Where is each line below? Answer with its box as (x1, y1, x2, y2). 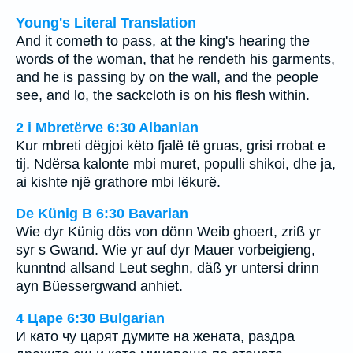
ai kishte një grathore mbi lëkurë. (16, 173, 221, 190)
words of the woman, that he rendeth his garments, (16, 51, 335, 67)
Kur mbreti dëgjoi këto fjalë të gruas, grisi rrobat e (16, 137, 325, 154)
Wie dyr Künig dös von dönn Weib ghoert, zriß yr (16, 224, 321, 240)
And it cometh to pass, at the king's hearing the (16, 33, 310, 49)
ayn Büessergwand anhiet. (16, 278, 183, 295)
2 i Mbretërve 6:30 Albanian (16, 119, 199, 136)
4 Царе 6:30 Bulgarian (16, 310, 165, 326)
